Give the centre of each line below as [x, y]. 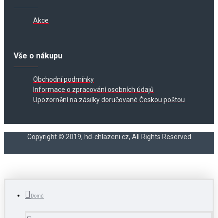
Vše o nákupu [38, 55]
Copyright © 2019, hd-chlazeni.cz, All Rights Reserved [109, 137]
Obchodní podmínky [64, 79]
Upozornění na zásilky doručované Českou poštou [109, 100]
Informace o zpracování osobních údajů [93, 89]
